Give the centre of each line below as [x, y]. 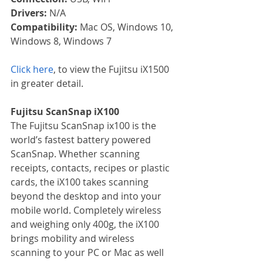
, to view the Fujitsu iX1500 [112, 69]
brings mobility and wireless [74, 238]
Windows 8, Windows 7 [61, 41]
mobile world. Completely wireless [87, 210]
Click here [32, 69]
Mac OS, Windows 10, [128, 27]
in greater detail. [47, 83]
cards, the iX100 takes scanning [81, 182]
